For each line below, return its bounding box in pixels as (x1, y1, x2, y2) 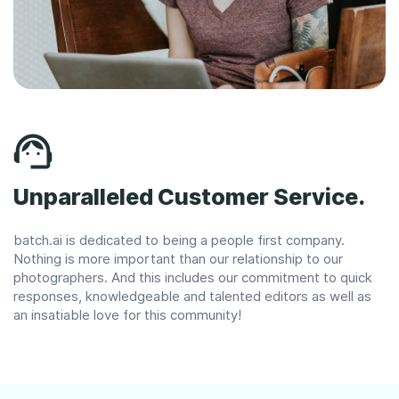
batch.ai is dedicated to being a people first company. (13, 232, 345, 248)
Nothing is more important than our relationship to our (13, 250, 343, 267)
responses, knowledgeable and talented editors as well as (13, 288, 371, 305)
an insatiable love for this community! (13, 306, 241, 323)
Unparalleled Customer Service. (13, 183, 365, 210)
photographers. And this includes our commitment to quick (13, 269, 372, 286)
